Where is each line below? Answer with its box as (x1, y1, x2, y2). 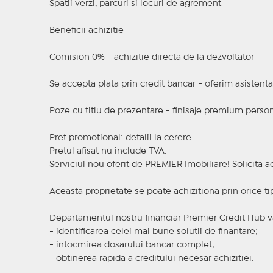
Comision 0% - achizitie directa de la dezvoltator (49, 54, 254, 62)
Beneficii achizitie (49, 27, 124, 35)
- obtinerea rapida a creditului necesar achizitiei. (49, 255, 253, 263)
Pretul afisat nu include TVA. (49, 147, 166, 155)
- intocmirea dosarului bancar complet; (49, 241, 214, 249)
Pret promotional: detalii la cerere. (49, 134, 193, 142)
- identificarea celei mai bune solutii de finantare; (49, 228, 258, 236)
